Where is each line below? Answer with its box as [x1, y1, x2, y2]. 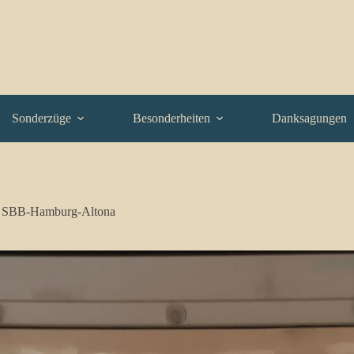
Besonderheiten [133, 111, 210, 125]
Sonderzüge [12, 111, 71, 125]
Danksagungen [272, 111, 347, 125]
